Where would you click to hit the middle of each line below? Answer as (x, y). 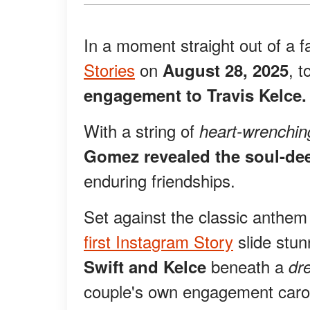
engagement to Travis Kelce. (195, 95)
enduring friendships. (159, 181)
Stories (109, 70)
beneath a (247, 266)
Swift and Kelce (145, 267)
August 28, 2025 (226, 70)
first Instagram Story (158, 241)
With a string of (142, 131)
